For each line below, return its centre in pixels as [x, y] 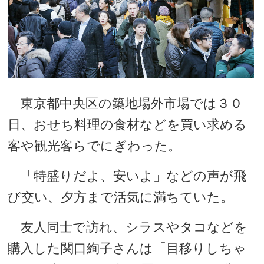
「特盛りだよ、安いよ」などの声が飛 [127, 176]
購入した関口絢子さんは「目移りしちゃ [127, 249]
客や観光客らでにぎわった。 [95, 146]
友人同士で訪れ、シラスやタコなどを [128, 227]
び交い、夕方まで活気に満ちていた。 [121, 197]
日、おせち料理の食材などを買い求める [128, 125]
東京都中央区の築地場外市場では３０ [126, 104]
